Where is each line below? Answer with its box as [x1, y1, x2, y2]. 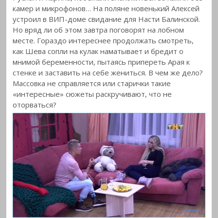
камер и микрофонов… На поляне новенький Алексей [13, 3, 200, 14]
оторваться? [13, 100, 57, 110]
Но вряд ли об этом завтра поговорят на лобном [13, 25, 184, 35]
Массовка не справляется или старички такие [13, 78, 171, 89]
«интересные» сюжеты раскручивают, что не [13, 89, 172, 99]
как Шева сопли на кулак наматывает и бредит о [13, 46, 184, 56]
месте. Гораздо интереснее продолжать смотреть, [13, 36, 194, 46]
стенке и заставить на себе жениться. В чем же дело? [13, 68, 203, 78]
